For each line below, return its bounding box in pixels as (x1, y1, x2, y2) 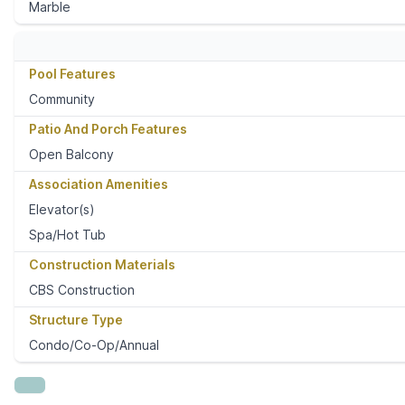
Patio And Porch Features (29, 121, 187, 137)
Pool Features (29, 66, 116, 82)
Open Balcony (29, 146, 114, 163)
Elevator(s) (29, 202, 95, 218)
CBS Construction (29, 282, 135, 298)
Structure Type (29, 312, 123, 328)
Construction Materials (29, 257, 175, 273)
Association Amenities (29, 176, 168, 193)
